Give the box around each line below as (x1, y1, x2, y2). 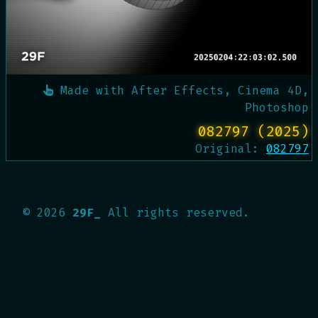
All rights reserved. (108, 205, 250, 220)
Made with (53, 83, 131, 98)
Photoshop (245, 100, 309, 115)
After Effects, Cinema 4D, (131, 83, 309, 98)
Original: (195, 141, 266, 156)
